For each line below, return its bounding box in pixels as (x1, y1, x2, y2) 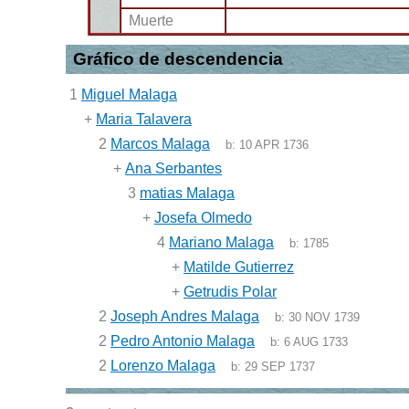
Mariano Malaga (169, 235, 274, 250)
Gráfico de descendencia (73, 49, 283, 68)
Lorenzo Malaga (110, 358, 215, 373)
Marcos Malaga (110, 136, 210, 152)
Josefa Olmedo (154, 210, 252, 225)
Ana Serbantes (125, 161, 222, 176)
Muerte (129, 13, 173, 28)
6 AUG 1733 (284, 335, 349, 349)
